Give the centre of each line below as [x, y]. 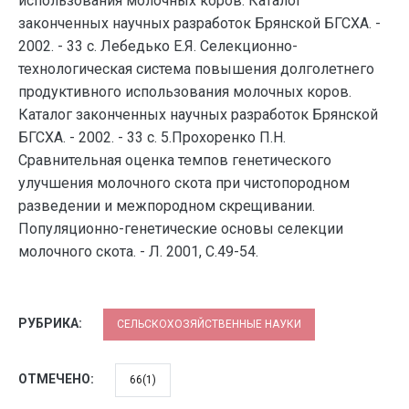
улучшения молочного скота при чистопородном [184, 183]
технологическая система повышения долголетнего [196, 69]
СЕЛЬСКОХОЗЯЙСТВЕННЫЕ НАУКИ [209, 324]
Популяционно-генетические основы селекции [181, 229]
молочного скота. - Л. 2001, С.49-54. [138, 252]
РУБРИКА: [52, 323]
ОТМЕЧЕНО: [58, 379]
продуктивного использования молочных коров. [185, 92]
